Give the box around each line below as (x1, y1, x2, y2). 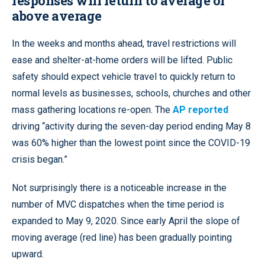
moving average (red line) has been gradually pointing (12, 232, 232, 244)
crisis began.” (12, 154, 67, 166)
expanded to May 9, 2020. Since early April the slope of (12, 215, 240, 227)
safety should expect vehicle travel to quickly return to (12, 71, 235, 83)
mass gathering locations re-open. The (12, 104, 173, 116)
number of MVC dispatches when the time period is (12, 199, 224, 211)
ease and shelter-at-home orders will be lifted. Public (12, 54, 232, 66)
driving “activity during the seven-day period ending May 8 (12, 121, 251, 132)
